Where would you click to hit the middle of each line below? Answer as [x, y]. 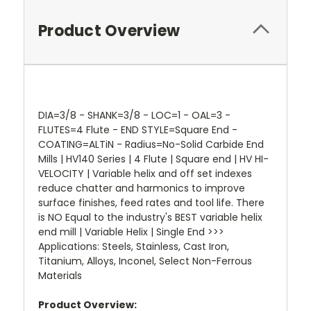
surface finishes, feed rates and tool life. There [151, 202]
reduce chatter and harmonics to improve [142, 188]
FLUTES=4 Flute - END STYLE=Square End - [138, 129]
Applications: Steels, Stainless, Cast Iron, [134, 246]
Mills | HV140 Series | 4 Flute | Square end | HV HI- [153, 159]
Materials [60, 275]
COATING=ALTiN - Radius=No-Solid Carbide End [151, 144]
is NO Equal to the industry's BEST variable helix [150, 217]
